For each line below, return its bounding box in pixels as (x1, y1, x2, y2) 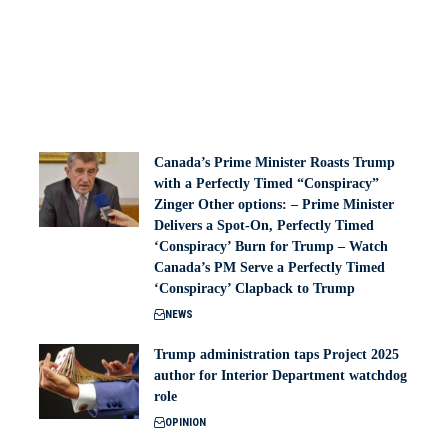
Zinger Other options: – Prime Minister (154, 197, 394, 213)
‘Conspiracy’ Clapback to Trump (154, 281, 355, 297)
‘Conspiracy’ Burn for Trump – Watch (154, 239, 388, 255)
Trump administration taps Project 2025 (154, 347, 399, 363)
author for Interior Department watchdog (154, 368, 407, 384)
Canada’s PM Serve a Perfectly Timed (154, 260, 385, 276)
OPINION (165, 416, 206, 430)
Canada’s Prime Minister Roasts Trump (154, 155, 395, 171)
